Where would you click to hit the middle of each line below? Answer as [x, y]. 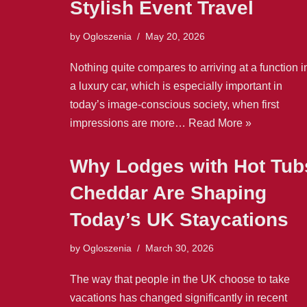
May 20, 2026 [175, 36]
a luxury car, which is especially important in [176, 86]
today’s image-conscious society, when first [174, 104]
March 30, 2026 [180, 248]
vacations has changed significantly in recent [179, 297]
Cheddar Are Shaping [168, 193]
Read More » [220, 123]
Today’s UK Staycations [179, 219]
